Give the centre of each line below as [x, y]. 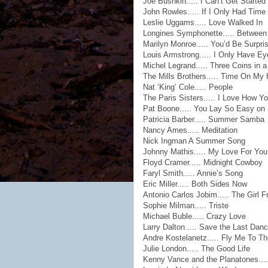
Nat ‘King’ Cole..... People [188, 87]
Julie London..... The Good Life [197, 249]
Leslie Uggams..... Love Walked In [203, 22]
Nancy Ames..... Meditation [190, 130]
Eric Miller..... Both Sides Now [195, 184]
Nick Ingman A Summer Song [194, 141]
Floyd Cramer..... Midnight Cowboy [203, 162]
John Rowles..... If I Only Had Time [204, 12]
